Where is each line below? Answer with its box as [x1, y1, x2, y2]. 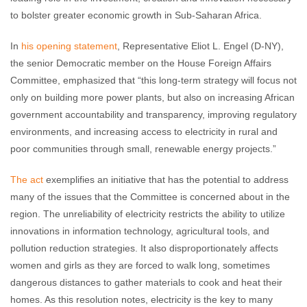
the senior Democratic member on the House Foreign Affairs [10, 58, 271, 69]
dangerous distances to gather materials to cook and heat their [10, 277, 282, 288]
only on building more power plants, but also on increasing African [10, 92, 295, 103]
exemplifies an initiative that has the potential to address [43, 174, 288, 185]
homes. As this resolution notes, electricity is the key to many [10, 294, 273, 305]
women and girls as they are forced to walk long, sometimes [10, 260, 270, 271]
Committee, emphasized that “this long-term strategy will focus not [10, 75, 297, 86]
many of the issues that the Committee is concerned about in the [10, 191, 290, 202]
